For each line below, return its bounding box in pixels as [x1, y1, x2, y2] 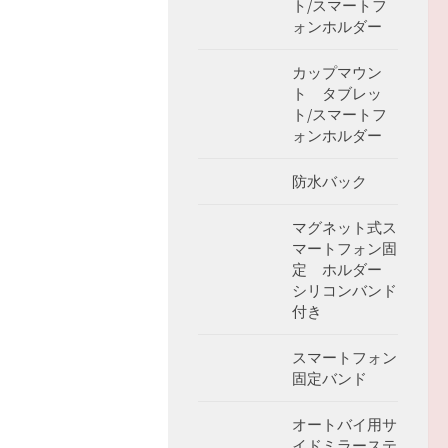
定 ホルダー [292, 260, 397, 280]
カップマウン [292, 63, 382, 83]
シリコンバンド [292, 281, 397, 301]
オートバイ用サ [292, 415, 397, 435]
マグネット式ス [292, 218, 397, 238]
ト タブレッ [292, 84, 382, 104]
